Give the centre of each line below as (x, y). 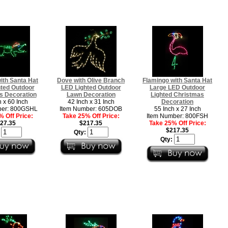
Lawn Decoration (91, 94)
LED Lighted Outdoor (91, 87)
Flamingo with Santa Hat (177, 80)
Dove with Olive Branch (91, 80)
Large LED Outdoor (177, 87)
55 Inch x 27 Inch (177, 109)
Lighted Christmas (177, 94)
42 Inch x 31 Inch (91, 102)
